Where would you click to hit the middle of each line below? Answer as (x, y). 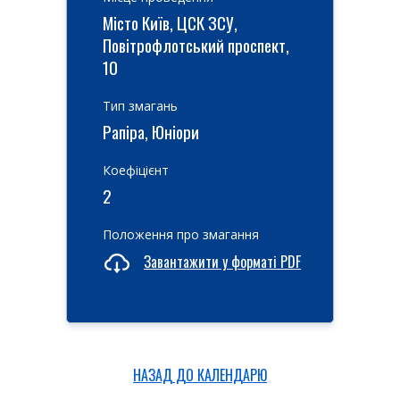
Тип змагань (140, 106)
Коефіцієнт (136, 170)
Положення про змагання (181, 234)
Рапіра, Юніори (151, 131)
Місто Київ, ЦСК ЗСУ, (170, 22)
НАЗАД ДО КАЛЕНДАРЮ (200, 375)
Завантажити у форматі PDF (222, 262)
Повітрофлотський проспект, (196, 45)
